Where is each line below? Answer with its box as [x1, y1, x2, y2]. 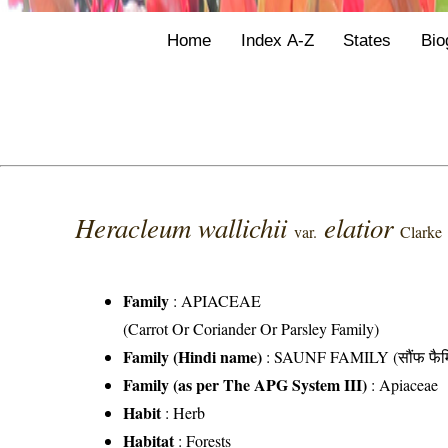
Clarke [400, 220, 443, 242]
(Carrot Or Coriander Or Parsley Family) [123, 317, 380, 339]
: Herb [161, 401, 206, 423]
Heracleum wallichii [75, 208, 295, 245]
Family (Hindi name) [123, 344, 263, 368]
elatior [324, 208, 401, 245]
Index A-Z [240, 29, 314, 50]
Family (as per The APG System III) [123, 372, 368, 396]
